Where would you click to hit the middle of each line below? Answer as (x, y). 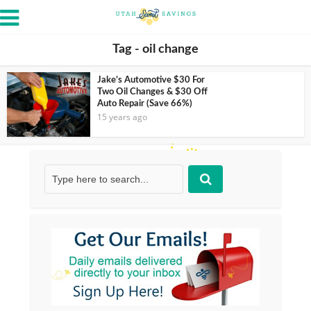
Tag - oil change (155, 49)
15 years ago (122, 117)
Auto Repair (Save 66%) (145, 104)
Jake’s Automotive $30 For (151, 80)
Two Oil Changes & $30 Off (152, 92)
